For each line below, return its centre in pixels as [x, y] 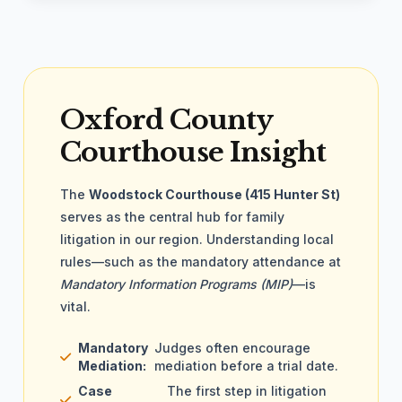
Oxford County [166, 120]
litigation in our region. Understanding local [197, 239]
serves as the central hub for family [172, 217]
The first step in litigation [247, 391]
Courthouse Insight [193, 152]
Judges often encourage [233, 348]
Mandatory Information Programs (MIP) [176, 284]
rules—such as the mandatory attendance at [201, 262]
